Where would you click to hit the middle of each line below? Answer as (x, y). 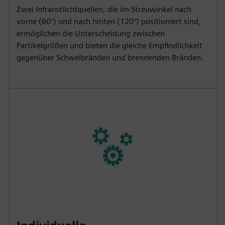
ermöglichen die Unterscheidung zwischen (91, 33)
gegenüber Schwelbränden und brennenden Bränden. (110, 57)
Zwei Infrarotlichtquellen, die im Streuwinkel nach (104, 9)
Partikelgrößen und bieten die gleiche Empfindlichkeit (109, 45)
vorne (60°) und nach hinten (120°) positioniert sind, (109, 21)
